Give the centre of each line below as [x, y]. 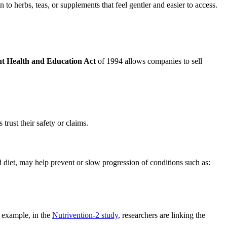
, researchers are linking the [162, 215]
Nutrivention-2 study [85, 215]
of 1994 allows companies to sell [150, 61]
